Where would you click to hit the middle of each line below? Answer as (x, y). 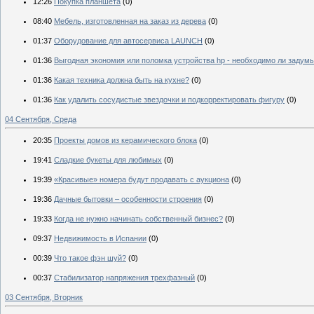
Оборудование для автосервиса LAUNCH (128, 41)
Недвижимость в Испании (100, 239)
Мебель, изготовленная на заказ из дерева (130, 21)
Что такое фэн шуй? (90, 258)
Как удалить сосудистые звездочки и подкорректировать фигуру (169, 100)
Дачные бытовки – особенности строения (128, 199)
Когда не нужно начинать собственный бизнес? (138, 219)
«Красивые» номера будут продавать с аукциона (142, 180)
